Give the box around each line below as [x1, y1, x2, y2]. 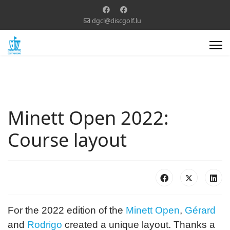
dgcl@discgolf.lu [92, 16, 141, 25]
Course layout [8, 127, 127, 152]
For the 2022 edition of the [8, 205, 126, 216]
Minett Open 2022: [8, 105, 169, 130]
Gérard [185, 205, 216, 216]
